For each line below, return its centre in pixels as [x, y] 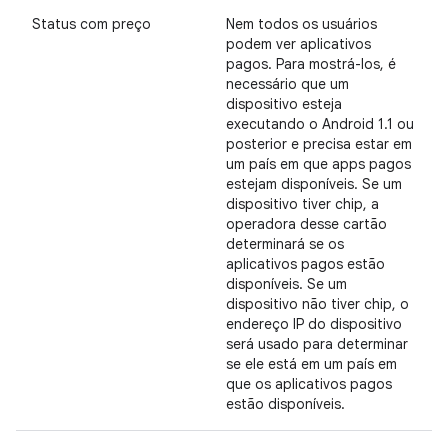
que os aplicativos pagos [309, 384]
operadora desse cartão [306, 224]
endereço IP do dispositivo [314, 324]
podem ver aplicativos [298, 44]
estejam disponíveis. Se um [314, 184]
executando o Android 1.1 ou [320, 124]
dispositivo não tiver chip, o [317, 304]
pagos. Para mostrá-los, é [311, 64]
